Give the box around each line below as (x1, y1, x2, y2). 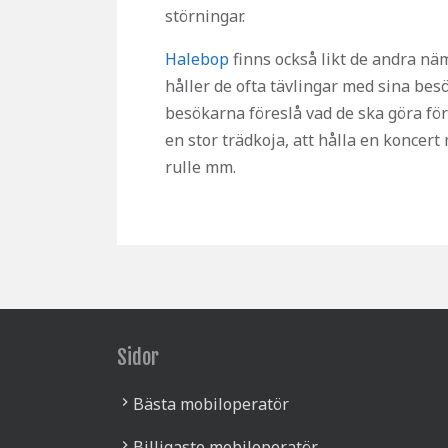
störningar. (165, 5, 245, 27)
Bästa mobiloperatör (133, 393, 289, 415)
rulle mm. (165, 156, 236, 178)
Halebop (165, 48, 229, 70)
